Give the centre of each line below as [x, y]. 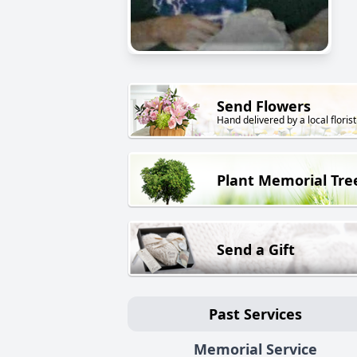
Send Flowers [264, 106]
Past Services [255, 314]
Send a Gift [256, 249]
